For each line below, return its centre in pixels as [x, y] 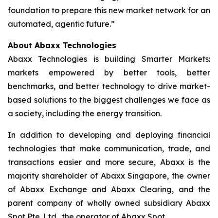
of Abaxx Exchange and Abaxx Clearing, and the [109, 189]
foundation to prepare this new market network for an [109, 10]
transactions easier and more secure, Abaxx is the [109, 162]
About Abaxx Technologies [62, 45]
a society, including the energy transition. [85, 113]
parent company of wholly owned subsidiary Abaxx [109, 203]
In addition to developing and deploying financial [109, 135]
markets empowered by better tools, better [109, 73]
